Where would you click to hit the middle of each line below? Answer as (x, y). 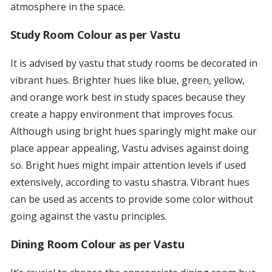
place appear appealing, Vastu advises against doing (129, 148)
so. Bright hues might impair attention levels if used (128, 165)
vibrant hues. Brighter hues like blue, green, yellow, (127, 80)
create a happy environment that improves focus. (122, 114)
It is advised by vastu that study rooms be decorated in (134, 63)
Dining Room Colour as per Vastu (97, 244)
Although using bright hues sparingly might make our (133, 131)
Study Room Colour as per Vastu (95, 35)
